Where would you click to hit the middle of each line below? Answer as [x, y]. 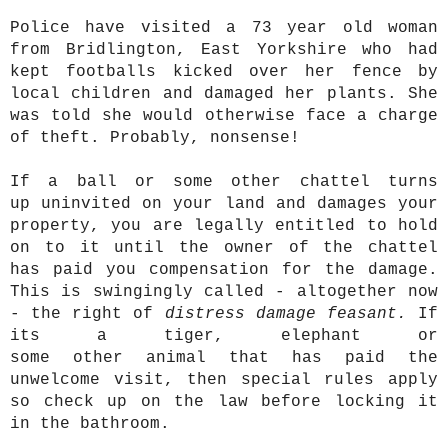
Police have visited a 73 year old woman [224, 27]
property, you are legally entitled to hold [224, 225]
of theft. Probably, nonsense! [155, 137]
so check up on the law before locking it [224, 401]
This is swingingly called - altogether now [224, 291]
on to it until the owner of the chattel [224, 247]
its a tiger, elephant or [224, 335]
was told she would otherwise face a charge [224, 115]
